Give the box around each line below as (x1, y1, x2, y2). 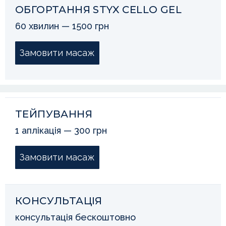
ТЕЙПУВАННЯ (15, 107, 92, 120)
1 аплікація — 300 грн (15, 125, 107, 136)
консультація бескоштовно (15, 211, 136, 222)
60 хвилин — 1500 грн (15, 20, 109, 31)
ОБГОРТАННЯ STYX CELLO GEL (15, 3, 182, 16)
